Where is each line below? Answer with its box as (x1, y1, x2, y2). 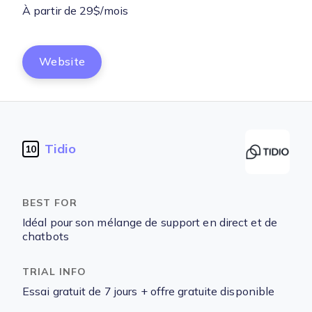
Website (39, 56, 86, 68)
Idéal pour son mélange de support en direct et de (22, 217, 277, 228)
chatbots (22, 231, 69, 242)
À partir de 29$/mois (22, 5, 128, 17)
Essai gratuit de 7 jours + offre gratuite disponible (22, 286, 275, 297)
